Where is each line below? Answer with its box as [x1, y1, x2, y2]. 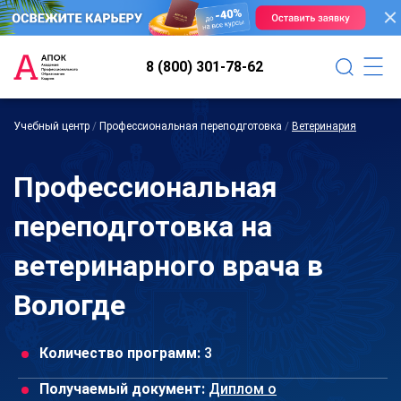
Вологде [13, 287, 125, 322]
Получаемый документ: [39, 380, 205, 397]
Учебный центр [13, 119, 90, 132]
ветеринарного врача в [13, 248, 323, 283]
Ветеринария [292, 119, 356, 132]
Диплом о [209, 380, 277, 397]
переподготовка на [13, 209, 272, 243]
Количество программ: [39, 344, 200, 362]
